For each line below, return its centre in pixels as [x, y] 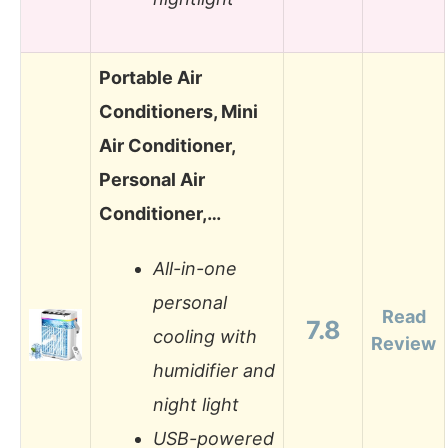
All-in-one [195, 269]
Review [403, 343]
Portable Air [150, 77]
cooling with [205, 337]
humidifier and [214, 371]
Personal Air [152, 179]
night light [196, 405]
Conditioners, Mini [178, 111]
